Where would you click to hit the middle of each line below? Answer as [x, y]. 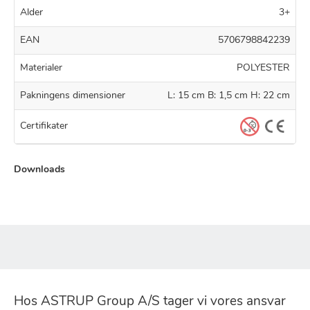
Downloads [39, 170]
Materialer [41, 68]
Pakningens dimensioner [73, 95]
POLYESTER [263, 68]
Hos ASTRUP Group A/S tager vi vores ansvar [150, 302]
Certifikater [44, 126]
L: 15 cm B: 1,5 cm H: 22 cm [229, 95]
